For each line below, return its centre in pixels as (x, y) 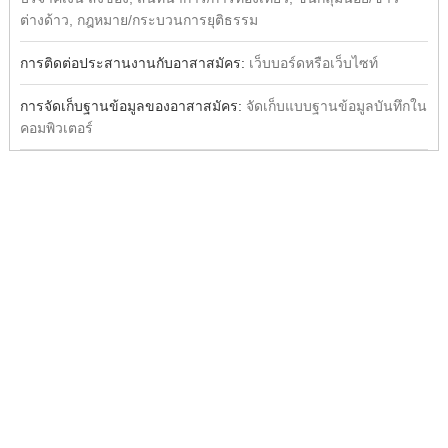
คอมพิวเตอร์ (56, 128)
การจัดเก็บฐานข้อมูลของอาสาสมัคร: (132, 106)
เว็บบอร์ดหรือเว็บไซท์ (313, 63)
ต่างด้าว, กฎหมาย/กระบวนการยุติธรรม (138, 20)
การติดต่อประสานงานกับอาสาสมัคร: (134, 63)
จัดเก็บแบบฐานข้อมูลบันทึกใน (336, 106)
